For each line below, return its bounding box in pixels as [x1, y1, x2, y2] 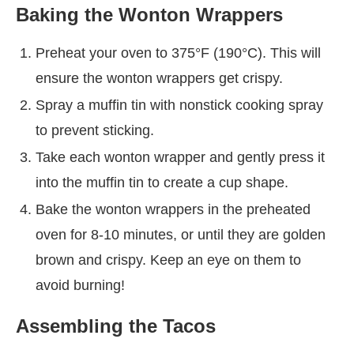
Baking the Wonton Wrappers [16, 3, 283, 25]
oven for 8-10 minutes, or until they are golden [36, 226, 326, 243]
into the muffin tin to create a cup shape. [36, 174, 288, 190]
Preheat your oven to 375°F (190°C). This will [36, 44, 321, 61]
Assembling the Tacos [16, 314, 216, 337]
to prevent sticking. [36, 122, 154, 138]
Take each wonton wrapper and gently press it [36, 149, 325, 165]
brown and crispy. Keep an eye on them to [36, 251, 301, 268]
